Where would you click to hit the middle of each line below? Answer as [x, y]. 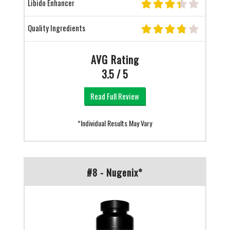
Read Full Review [115, 96]
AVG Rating [115, 60]
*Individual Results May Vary [115, 123]
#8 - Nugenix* [115, 172]
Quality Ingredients [56, 28]
